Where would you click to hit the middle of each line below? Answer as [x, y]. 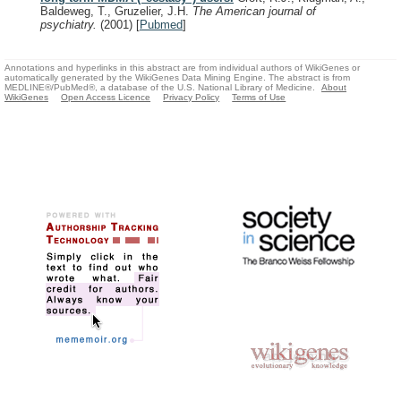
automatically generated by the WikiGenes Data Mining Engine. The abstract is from [177, 77]
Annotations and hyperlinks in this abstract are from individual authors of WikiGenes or [182, 67]
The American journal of [254, 12]
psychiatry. [70, 25]
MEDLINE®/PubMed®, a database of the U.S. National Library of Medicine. [160, 87]
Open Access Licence [106, 97]
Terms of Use [259, 97]
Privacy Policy [192, 97]
